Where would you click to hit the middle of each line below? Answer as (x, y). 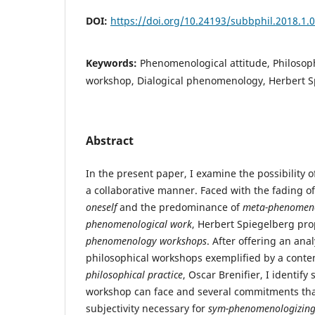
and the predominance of (180, 207)
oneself (101, 207)
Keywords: (113, 63)
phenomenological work (139, 224)
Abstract (110, 141)
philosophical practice (134, 275)
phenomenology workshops (146, 241)
